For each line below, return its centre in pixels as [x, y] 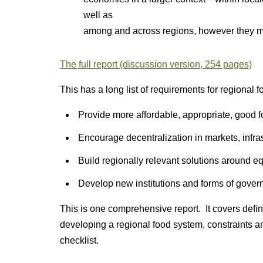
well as [98, 15]
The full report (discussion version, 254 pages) [156, 64]
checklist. [79, 240]
